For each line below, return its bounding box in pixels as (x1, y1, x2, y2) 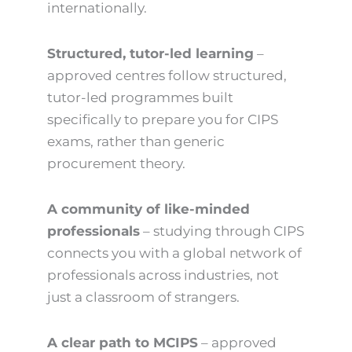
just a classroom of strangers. (47, 288, 240, 305)
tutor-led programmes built (47, 90, 233, 106)
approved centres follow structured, (47, 68, 287, 84)
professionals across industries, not (47, 266, 279, 283)
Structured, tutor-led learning (47, 46, 254, 62)
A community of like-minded (47, 200, 250, 217)
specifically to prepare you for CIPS (47, 112, 278, 128)
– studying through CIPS (140, 222, 304, 239)
